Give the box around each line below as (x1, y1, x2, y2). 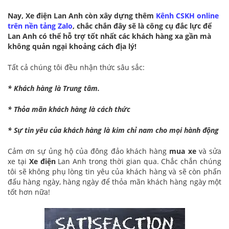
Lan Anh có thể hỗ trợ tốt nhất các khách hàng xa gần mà (8, 31, 211, 41)
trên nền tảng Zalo (8, 21, 73, 31)
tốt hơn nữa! (8, 187, 50, 197)
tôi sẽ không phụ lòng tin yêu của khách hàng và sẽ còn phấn (8, 167, 221, 177)
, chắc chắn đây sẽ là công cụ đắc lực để (73, 21, 212, 31)
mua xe (169, 146, 196, 156)
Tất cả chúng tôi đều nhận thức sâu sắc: (8, 62, 145, 73)
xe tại (8, 156, 29, 167)
